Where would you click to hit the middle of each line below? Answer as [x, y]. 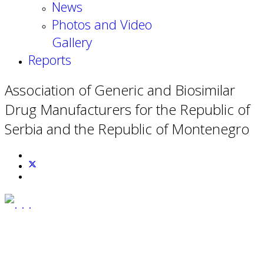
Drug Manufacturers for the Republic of [127, 109]
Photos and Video [102, 24]
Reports [50, 60]
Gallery [72, 42]
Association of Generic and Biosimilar [120, 90]
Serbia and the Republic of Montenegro [127, 128]
